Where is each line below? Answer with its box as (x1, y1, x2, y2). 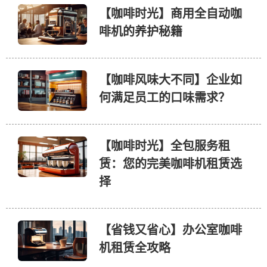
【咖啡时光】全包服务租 (98, 136, 230, 154)
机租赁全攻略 (98, 238, 170, 256)
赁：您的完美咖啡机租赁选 (98, 154, 242, 172)
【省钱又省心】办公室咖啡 (98, 221, 242, 238)
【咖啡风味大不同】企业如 (98, 70, 242, 88)
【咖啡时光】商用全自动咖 (98, 4, 242, 21)
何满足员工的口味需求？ (98, 88, 230, 105)
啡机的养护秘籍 (98, 22, 182, 39)
